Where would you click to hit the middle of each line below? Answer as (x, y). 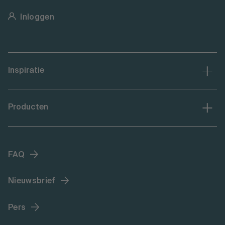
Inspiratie (26, 71)
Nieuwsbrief (32, 182)
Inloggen (37, 17)
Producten (28, 108)
